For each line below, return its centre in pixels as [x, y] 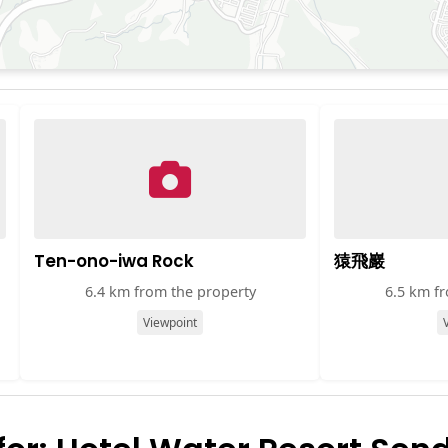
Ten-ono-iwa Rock [114, 261]
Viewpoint [170, 322]
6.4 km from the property [170, 291]
